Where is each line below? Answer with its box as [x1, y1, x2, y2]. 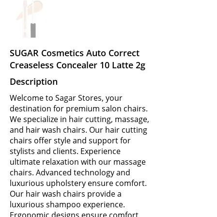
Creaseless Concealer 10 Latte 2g [10, 59, 145, 71]
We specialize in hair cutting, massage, [10, 114, 149, 124]
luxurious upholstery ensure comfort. [10, 178, 147, 188]
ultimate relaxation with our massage [10, 156, 146, 167]
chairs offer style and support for [10, 135, 131, 146]
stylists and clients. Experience [10, 146, 121, 156]
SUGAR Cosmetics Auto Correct [10, 47, 139, 59]
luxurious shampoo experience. [10, 199, 125, 210]
